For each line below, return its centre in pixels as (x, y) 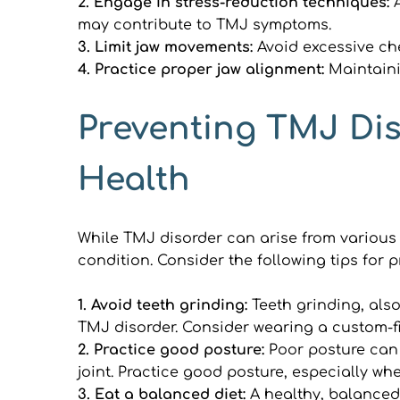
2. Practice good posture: (173, 350)
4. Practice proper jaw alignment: (201, 69)
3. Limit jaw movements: (167, 47)
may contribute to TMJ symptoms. (204, 25)
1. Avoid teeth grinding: (165, 305)
